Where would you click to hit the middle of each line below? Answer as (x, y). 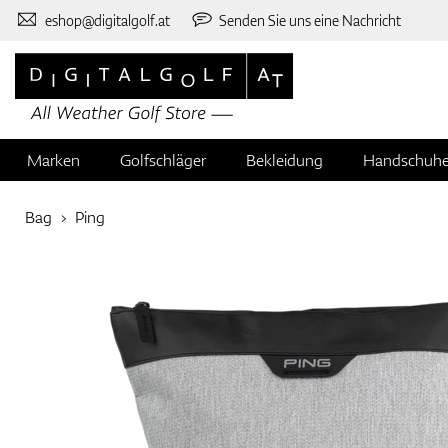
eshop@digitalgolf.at (107, 20)
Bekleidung (284, 160)
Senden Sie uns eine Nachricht (310, 20)
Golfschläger (163, 160)
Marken (53, 160)
